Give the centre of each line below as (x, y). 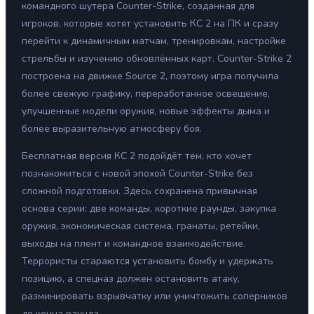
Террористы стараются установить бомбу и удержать (148, 261)
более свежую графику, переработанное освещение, (146, 94)
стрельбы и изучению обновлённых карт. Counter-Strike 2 (157, 59)
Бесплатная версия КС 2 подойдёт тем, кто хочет (137, 156)
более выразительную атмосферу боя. (112, 129)
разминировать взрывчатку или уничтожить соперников (155, 296)
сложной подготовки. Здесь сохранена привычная (139, 191)
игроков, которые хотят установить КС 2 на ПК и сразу (150, 24)
